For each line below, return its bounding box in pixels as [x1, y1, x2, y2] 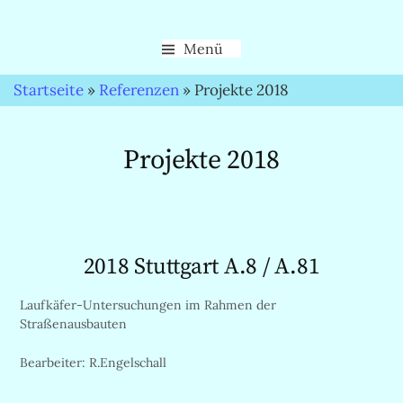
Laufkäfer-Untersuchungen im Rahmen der [19, 296, 276, 313]
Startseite [13, 80, 84, 100]
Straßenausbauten [19, 315, 127, 332]
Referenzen [99, 80, 179, 100]
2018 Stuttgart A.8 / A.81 [83, 252, 320, 281]
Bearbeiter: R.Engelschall [19, 354, 166, 372]
